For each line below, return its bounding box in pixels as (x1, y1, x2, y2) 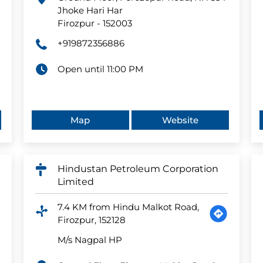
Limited (57, 176, 94, 188)
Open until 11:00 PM (57, 63, 143, 75)
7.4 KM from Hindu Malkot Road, (57, 201, 199, 213)
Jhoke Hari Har (57, 5, 123, 16)
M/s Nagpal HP (57, 234, 122, 246)
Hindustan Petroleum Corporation (57, 163, 218, 175)
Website (162, 114, 199, 126)
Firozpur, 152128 (57, 214, 126, 226)
